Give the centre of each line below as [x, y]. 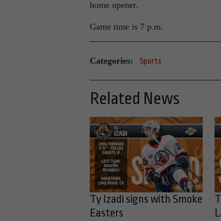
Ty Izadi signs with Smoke [146, 199]
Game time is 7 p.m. [127, 26]
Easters [107, 213]
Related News [135, 98]
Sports [150, 61]
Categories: [111, 61]
